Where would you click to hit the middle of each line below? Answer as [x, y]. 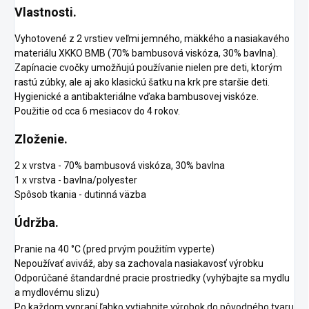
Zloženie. [41, 139]
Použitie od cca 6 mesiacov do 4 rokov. [97, 111]
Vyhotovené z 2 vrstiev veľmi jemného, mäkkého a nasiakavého [152, 39]
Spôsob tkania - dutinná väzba [80, 195]
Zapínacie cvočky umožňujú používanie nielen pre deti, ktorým [148, 68]
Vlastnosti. [46, 12]
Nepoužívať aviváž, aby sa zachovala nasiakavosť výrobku [139, 264]
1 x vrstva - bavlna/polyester [76, 180]
